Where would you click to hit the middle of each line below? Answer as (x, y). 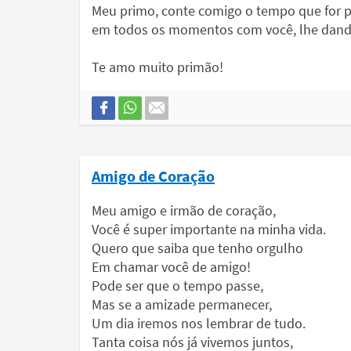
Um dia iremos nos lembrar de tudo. (199, 323)
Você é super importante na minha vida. (209, 229)
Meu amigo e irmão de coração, (184, 210)
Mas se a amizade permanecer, (182, 304)
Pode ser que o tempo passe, (177, 286)
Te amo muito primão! (157, 67)
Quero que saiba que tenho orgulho (197, 248)
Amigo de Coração (153, 176)
